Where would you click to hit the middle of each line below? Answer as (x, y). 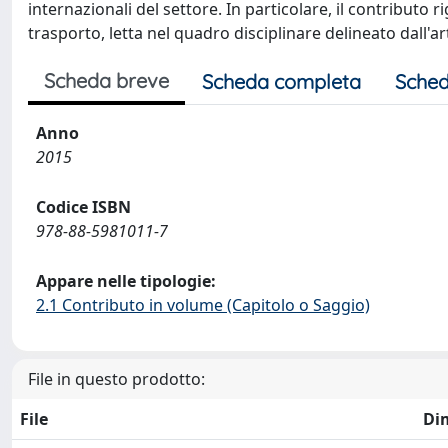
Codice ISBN (83, 207)
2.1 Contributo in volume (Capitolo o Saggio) (203, 305)
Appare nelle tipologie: (126, 281)
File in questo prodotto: (116, 379)
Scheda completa (281, 81)
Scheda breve (106, 80)
